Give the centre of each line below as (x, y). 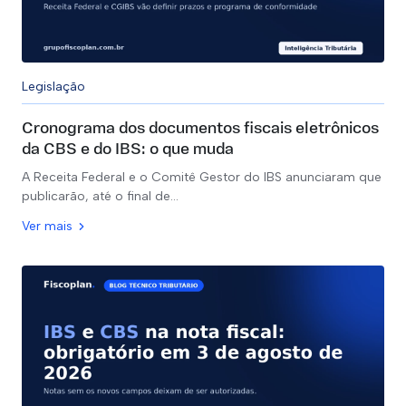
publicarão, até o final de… (100, 196)
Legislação (53, 87)
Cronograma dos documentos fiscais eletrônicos (200, 129)
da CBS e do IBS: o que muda (128, 150)
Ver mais (47, 226)
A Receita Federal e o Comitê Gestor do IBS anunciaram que (202, 177)
